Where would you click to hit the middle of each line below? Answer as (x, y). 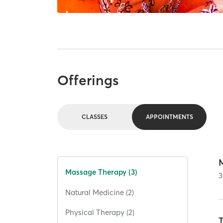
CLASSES (95, 117)
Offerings (88, 80)
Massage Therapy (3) (102, 172)
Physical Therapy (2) (100, 213)
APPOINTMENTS (169, 117)
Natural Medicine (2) (100, 192)
